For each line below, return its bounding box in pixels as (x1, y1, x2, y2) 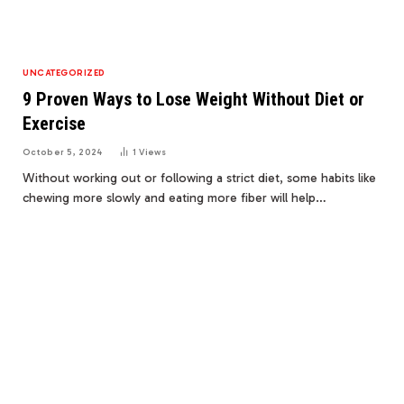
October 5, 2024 (23, 146, 103, 158)
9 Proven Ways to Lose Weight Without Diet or (23, 87, 364, 110)
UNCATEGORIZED (23, 67, 106, 78)
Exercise (23, 112, 86, 134)
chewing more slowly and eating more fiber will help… (23, 189, 326, 206)
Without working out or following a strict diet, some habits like (23, 170, 376, 186)
